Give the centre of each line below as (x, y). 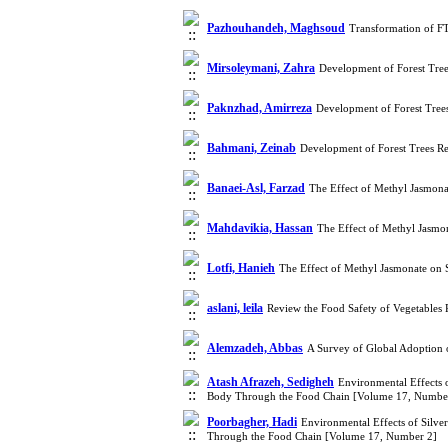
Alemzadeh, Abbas (255, 348)
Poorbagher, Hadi (252, 422)
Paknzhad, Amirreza (259, 108)
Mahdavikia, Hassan (260, 228)
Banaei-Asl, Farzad (256, 188)
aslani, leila (235, 308)
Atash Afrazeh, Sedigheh (270, 382)
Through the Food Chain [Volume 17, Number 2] (322, 436)
